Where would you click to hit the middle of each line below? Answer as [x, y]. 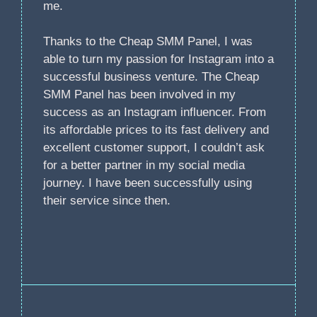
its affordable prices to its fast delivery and [156, 130]
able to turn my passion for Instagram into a [158, 59]
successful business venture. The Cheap [151, 77]
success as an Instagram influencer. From [155, 113]
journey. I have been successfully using [148, 183]
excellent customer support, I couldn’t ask [154, 148]
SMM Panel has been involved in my [139, 95]
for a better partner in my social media [144, 166]
